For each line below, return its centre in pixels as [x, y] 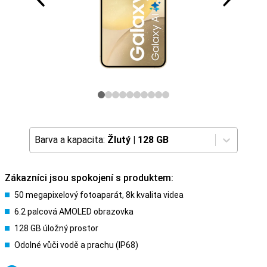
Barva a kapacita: [70, 140]
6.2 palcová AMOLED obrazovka [74, 212]
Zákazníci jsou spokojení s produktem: [89, 178]
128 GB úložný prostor [56, 228]
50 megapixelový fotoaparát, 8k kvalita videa [99, 195]
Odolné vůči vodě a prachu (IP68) [76, 245]
